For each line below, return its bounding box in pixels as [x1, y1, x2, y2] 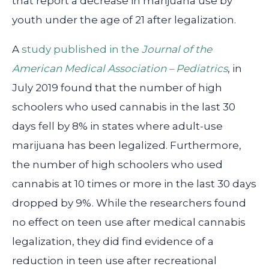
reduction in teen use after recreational [12, 255, 217, 267]
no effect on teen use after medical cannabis [12, 216, 246, 229]
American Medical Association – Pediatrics [12, 62, 228, 75]
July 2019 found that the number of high [12, 82, 222, 94]
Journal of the [142, 43, 212, 56]
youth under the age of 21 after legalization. [12, 14, 236, 26]
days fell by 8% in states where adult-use [12, 120, 223, 133]
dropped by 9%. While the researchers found [12, 197, 246, 210]
